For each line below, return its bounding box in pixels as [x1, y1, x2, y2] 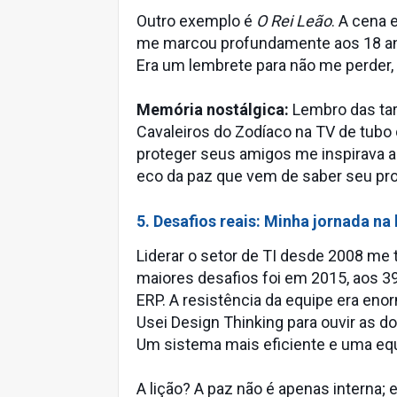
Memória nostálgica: [136, 100, 289, 119]
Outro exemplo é [136, 12, 256, 30]
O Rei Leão [256, 12, 331, 30]
